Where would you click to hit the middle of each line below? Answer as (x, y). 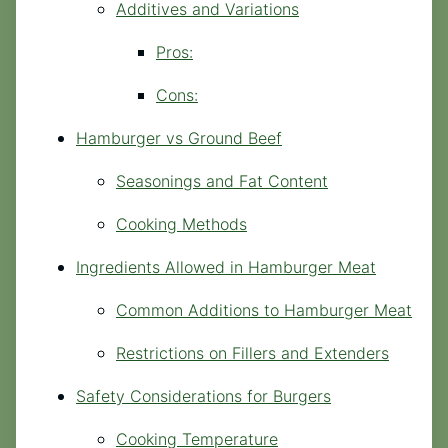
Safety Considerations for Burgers (203, 395)
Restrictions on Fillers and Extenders (252, 352)
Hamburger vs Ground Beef (179, 137)
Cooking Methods (181, 223)
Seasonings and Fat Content (222, 180)
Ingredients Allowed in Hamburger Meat (226, 266)
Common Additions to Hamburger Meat (264, 309)
